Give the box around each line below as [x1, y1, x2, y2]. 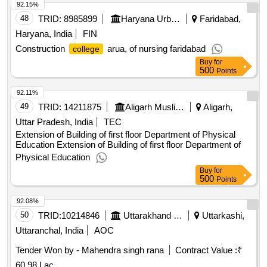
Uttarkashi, [200, 210, 244, 221]
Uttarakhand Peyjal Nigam [173, 210, 182, 221]
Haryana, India [15, 29, 72, 39]
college [73, 44, 100, 54]
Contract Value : [175, 245, 237, 256]
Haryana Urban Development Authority [171, 14, 180, 24]
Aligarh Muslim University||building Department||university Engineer [175, 102, 184, 113]
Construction [15, 44, 67, 54]
